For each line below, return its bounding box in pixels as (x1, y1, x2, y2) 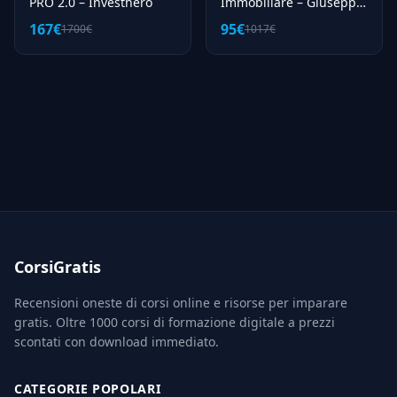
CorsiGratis (14, 256, 101, 277)
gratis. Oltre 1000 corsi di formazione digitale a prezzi (14, 314, 335, 331)
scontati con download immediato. (14, 333, 219, 350)
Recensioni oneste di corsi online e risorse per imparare (14, 294, 347, 311)
